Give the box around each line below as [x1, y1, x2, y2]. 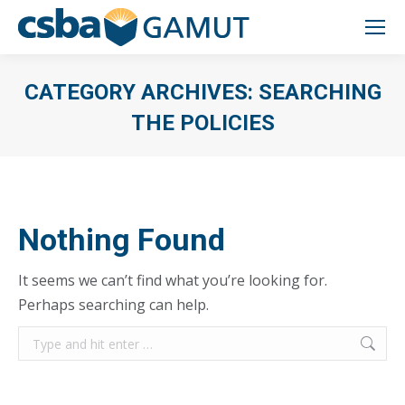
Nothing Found [18, 221, 225, 258]
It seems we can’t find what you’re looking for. [18, 270, 327, 290]
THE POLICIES [130, 110, 275, 136]
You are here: [202, 140, 293, 160]
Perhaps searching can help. [18, 295, 209, 315]
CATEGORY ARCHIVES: [24, 80, 259, 105]
